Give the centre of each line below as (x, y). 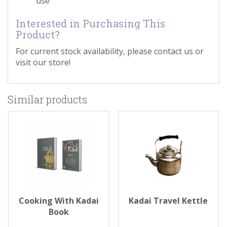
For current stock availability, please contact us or (110, 51)
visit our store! (43, 62)
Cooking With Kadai (59, 200)
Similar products (47, 99)
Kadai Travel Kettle (168, 200)
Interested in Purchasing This (90, 23)
